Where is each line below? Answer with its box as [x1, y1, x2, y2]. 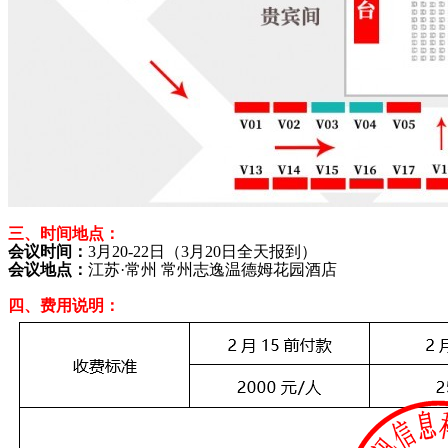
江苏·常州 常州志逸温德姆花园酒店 [88, 261, 337, 279]
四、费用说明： [8, 297, 120, 315]
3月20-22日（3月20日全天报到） [88, 243, 317, 261]
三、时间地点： [8, 225, 120, 243]
